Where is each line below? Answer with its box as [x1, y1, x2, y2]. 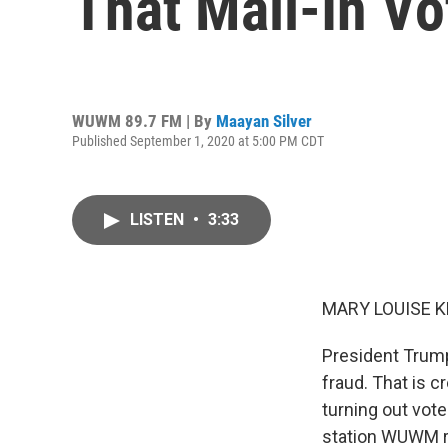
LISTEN [130, 210, 188, 229]
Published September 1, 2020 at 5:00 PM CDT [72, 132, 324, 149]
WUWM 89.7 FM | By [72, 110, 216, 131]
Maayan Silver [216, 110, 312, 131]
